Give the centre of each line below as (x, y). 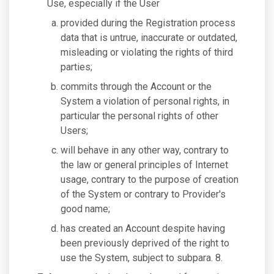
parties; (76, 67)
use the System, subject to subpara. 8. (142, 258)
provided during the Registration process (148, 23)
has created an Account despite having (143, 228)
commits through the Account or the (136, 87)
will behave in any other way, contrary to (145, 150)
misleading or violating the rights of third (147, 52)
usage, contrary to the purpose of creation (150, 180)
